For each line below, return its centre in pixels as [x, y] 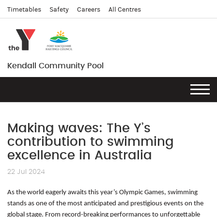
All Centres [125, 10]
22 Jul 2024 [26, 172]
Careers [89, 10]
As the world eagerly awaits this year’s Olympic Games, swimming [102, 193]
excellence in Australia [80, 155]
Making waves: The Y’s [79, 128]
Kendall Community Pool [55, 66]
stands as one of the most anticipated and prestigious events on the [105, 204]
